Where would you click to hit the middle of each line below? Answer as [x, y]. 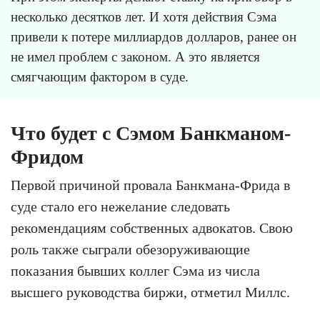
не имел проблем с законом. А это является [135, 56]
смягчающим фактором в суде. [100, 76]
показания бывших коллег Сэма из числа [135, 270]
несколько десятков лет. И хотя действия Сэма [144, 16]
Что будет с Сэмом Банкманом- [151, 133]
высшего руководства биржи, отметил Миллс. [150, 292]
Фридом [47, 156]
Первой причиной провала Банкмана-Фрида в [150, 185]
